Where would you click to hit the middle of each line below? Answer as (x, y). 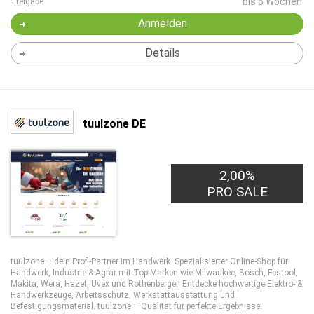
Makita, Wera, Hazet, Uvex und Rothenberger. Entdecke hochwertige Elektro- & (156, 284)
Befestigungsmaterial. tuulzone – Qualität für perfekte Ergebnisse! (136, 306)
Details (162, 53)
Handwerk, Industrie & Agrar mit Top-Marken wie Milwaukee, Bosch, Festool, (154, 273)
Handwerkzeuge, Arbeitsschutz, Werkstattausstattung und (123, 295)
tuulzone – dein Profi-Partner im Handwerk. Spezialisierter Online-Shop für (149, 261)
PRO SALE (238, 192)
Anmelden (162, 23)
